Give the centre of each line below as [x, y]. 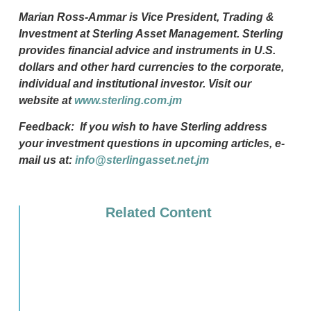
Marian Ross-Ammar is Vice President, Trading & [146, 17]
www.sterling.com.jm [128, 101]
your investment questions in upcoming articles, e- [151, 144]
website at [46, 101]
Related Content [159, 213]
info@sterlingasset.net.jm [142, 160]
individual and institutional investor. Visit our [135, 84]
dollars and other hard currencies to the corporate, [151, 67]
